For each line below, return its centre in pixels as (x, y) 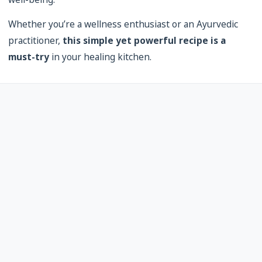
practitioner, (35, 41)
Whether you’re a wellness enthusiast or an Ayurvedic (123, 24)
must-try (29, 57)
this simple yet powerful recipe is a (144, 41)
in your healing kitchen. (100, 57)
